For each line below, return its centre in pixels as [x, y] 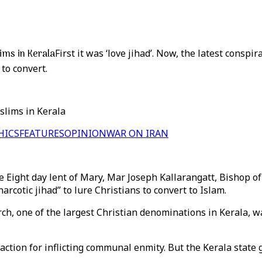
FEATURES [42, 133]
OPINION [85, 133]
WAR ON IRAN [137, 133]
